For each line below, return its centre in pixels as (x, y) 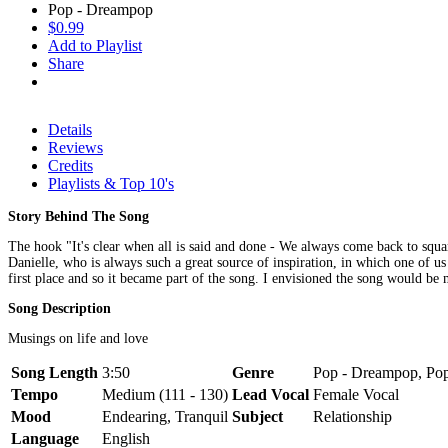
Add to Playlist (95, 45)
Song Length (54, 372)
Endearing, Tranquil (165, 416)
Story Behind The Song (78, 216)
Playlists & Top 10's (111, 183)
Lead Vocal (270, 394)
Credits (70, 165)
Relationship (352, 416)
